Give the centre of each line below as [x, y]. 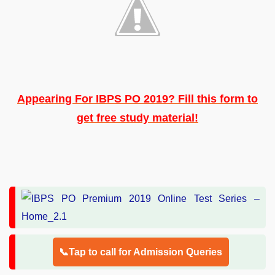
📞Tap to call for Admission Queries [141, 252]
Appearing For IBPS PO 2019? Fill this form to [137, 99]
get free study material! [137, 118]
